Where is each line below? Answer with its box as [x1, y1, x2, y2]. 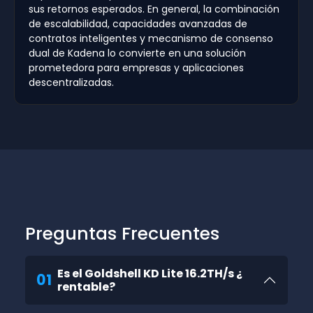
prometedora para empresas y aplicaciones [29, 61, 244, 75]
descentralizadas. [29, 75, 114, 90]
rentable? [57, 279, 115, 296]
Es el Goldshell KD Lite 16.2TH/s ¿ [57, 265, 242, 282]
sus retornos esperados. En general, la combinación [29, 2, 279, 17]
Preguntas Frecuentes [25, 221, 219, 247]
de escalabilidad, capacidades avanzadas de [29, 17, 247, 31]
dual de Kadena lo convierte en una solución [29, 46, 246, 61]
